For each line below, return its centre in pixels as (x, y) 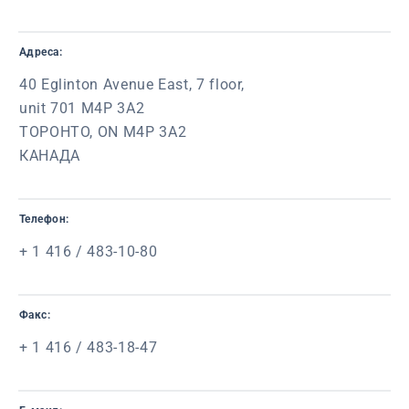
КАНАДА (50, 155)
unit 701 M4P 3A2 (82, 108)
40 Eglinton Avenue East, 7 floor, (132, 84)
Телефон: (44, 219)
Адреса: (41, 52)
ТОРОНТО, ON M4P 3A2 (103, 131)
